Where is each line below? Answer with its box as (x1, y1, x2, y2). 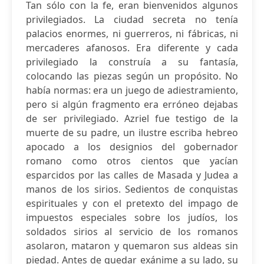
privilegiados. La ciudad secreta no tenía (26, 13, 238, 26)
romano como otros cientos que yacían (26, 154, 238, 167)
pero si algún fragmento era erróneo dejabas (26, 98, 238, 111)
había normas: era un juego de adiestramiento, (26, 84, 238, 97)
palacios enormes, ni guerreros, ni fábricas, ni (26, 27, 238, 40)
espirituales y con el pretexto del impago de (26, 197, 238, 210)
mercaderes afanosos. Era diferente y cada (26, 41, 238, 54)
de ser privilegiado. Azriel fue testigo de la (26, 112, 238, 125)
